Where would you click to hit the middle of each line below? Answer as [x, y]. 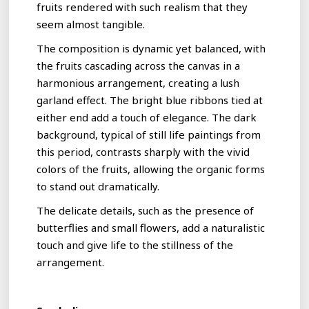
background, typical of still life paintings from [149, 134]
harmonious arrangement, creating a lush [138, 82]
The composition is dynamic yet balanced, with [151, 48]
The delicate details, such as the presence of [146, 210]
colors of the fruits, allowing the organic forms [151, 169]
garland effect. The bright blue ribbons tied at [150, 100]
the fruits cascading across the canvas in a [139, 65]
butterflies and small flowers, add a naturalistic [151, 227]
